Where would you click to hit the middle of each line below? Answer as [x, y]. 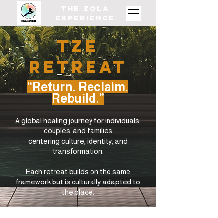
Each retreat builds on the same [78, 172]
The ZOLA [85, 9]
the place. [78, 192]
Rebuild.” [78, 98]
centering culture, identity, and [78, 141]
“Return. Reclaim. [78, 87]
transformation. [78, 151]
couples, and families [78, 131]
